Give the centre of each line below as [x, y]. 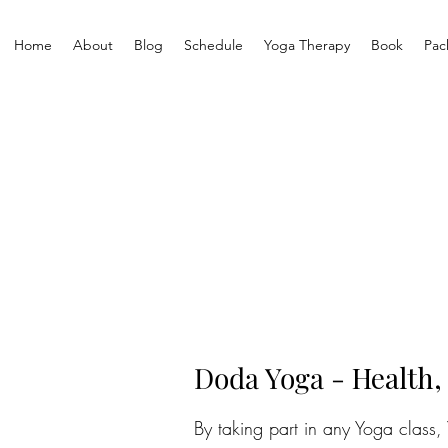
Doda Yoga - [273, 377]
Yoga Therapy [306, 45]
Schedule [213, 45]
